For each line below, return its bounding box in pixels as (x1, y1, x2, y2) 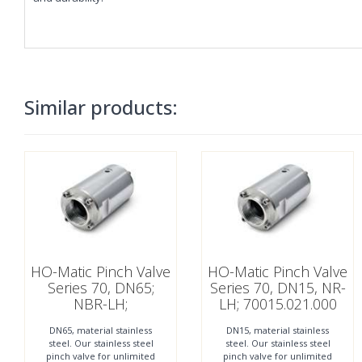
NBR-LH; (74, 294, 128, 314)
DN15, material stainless (226, 324, 329, 337)
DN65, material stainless (49, 324, 152, 337)
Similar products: (24, 93, 178, 120)
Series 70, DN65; (47, 278, 154, 298)
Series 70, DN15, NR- (209, 278, 346, 298)
